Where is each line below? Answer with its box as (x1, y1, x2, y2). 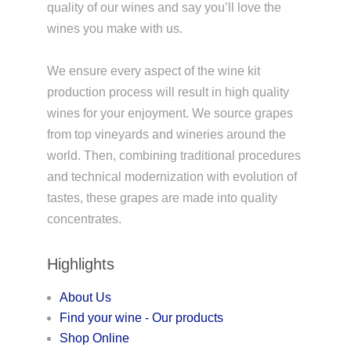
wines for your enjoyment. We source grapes (46, 106, 293, 120)
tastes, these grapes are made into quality (46, 190, 277, 204)
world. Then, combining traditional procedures (46, 148, 301, 162)
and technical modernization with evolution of (46, 169, 297, 183)
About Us (59, 290, 111, 304)
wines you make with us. (46, 21, 183, 35)
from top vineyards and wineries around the (46, 127, 286, 141)
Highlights (46, 255, 114, 273)
